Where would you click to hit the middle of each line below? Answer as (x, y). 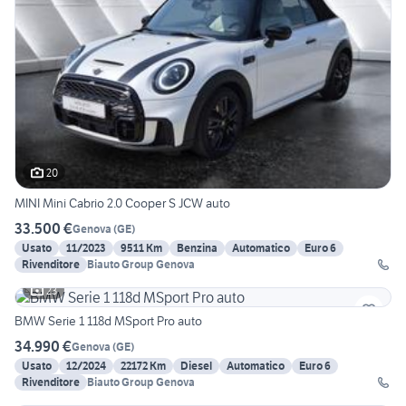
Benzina (197, 248)
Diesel (196, 366)
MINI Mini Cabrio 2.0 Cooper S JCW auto (122, 203)
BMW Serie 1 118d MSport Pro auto (108, 321)
